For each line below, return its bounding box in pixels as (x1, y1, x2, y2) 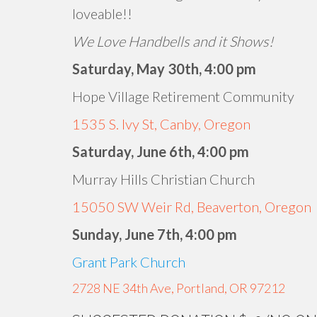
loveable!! (72, 5, 132, 22)
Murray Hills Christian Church (72, 171, 255, 188)
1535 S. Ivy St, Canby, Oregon (72, 115, 250, 132)
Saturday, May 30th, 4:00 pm (72, 60, 256, 77)
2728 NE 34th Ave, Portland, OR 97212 (72, 280, 285, 296)
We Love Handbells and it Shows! (72, 33, 273, 50)
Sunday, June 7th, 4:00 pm (72, 226, 237, 243)
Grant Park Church (72, 253, 185, 270)
